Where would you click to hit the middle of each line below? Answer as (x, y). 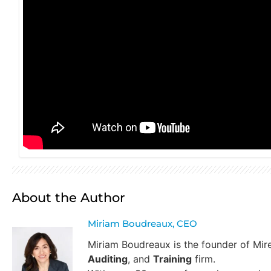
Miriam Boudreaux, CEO (142, 224)
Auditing (108, 259)
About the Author (69, 197)
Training (172, 259)
